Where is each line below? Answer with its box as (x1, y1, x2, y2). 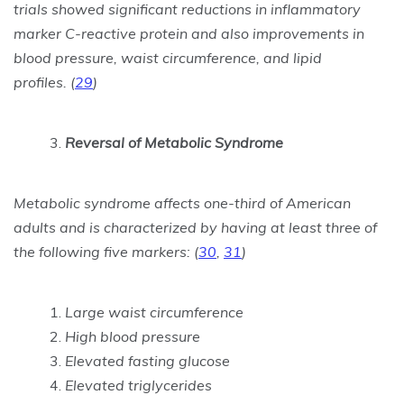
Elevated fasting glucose (65, 352, 230, 370)
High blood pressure (65, 327, 200, 345)
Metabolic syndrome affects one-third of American (14, 194, 351, 212)
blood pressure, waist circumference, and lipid (14, 49, 322, 67)
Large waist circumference (65, 303, 243, 321)
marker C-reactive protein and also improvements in (14, 24, 364, 42)
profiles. (14, 73, 70, 91)
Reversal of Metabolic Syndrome (65, 133, 283, 151)
